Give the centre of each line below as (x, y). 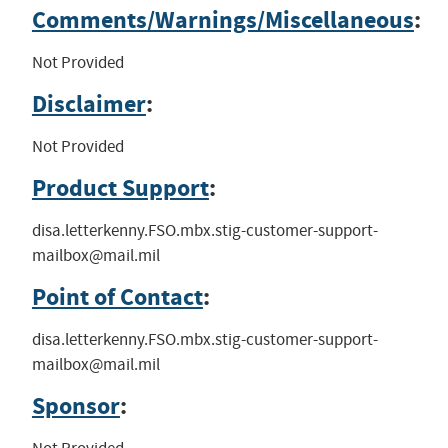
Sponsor (75, 405)
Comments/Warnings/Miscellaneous (222, 19)
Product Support (120, 187)
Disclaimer (88, 103)
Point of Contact (117, 296)
